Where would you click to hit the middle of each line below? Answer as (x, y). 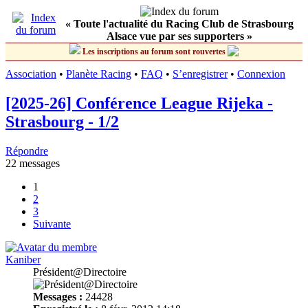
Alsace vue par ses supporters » (179, 36)
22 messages (33, 163)
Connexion (261, 74)
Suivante (52, 223)
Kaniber (23, 259)
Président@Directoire (80, 272)
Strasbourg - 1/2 (62, 121)
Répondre (27, 151)
